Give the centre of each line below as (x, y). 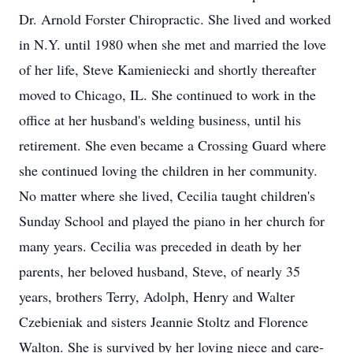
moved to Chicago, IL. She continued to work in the (167, 95)
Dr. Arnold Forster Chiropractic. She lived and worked (175, 19)
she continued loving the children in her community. (168, 170)
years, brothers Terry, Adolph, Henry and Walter (157, 296)
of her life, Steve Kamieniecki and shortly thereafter (167, 69)
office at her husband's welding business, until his (160, 120)
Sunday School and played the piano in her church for (172, 221)
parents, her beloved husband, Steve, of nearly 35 (160, 271)
